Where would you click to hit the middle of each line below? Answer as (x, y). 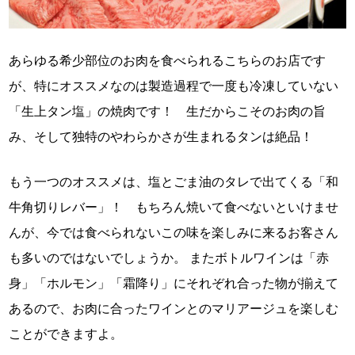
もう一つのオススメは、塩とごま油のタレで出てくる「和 (174, 182)
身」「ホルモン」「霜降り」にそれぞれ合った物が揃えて (174, 284)
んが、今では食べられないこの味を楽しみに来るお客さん (174, 233)
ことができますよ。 (66, 334)
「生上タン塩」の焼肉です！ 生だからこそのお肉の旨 (168, 112)
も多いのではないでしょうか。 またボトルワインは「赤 (169, 258)
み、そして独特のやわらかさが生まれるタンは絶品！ (161, 137)
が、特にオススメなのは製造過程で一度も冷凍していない (174, 86)
